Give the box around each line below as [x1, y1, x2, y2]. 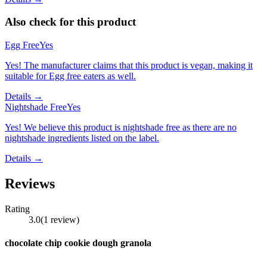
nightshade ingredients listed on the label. [5, 132, 159, 143]
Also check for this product [5, 15, 136, 29]
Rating [5, 203, 30, 214]
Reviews [5, 175, 55, 191]
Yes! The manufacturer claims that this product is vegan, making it [5, 60, 253, 70]
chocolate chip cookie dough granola [5, 238, 151, 249]
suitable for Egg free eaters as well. [5, 70, 136, 81]
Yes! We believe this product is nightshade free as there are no [5, 122, 237, 132]
